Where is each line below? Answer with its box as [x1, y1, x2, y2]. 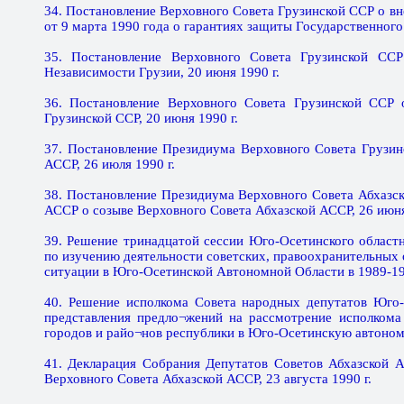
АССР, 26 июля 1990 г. [44, 157, 175, 171]
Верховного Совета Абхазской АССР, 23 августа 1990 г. [44, 372, 372, 386]
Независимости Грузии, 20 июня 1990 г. [44, 65, 280, 79]
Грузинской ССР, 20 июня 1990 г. [44, 111, 238, 125]
